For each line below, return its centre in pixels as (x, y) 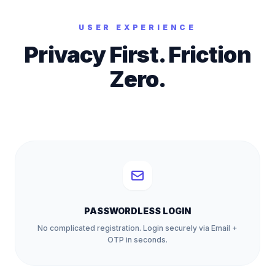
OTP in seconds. (137, 240)
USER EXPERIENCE (137, 27)
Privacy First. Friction (137, 55)
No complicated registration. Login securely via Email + (137, 228)
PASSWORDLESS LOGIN (137, 211)
